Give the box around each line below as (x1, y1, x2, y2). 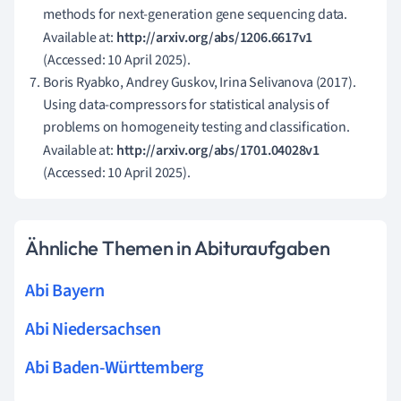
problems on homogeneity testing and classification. (43, 117, 350, 138)
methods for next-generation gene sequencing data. (43, 4, 348, 25)
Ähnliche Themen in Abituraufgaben (25, 235, 330, 261)
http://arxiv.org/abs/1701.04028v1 (115, 141, 320, 161)
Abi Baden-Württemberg (25, 355, 203, 381)
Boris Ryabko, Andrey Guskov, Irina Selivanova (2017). (43, 73, 356, 93)
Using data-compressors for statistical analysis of (43, 95, 329, 115)
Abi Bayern (25, 278, 105, 304)
